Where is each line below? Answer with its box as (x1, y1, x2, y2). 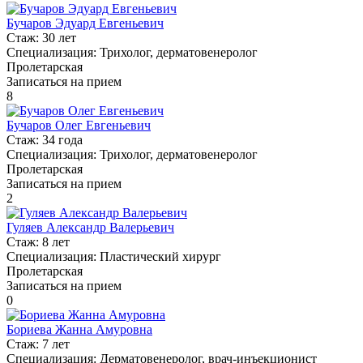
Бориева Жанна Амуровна (6, 322, 152, 336)
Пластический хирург (100, 249, 221, 263)
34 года (42, 132, 83, 147)
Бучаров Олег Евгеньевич (6, 117, 151, 132)
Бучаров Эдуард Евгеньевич (6, 15, 164, 30)
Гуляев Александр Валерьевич (6, 220, 174, 234)
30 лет (42, 30, 76, 45)
